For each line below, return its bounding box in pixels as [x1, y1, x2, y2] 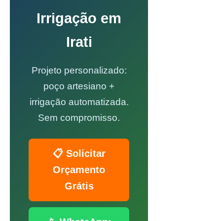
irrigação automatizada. [29, 97, 129, 107]
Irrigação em [37, 10, 121, 26]
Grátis [64, 181, 94, 191]
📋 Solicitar [52, 148, 106, 159]
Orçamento [53, 164, 105, 175]
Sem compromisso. [38, 112, 120, 123]
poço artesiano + [43, 81, 114, 91]
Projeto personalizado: [31, 65, 127, 75]
